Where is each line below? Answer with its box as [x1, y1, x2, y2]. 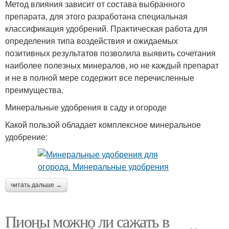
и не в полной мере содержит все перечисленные [5, 71, 194, 83]
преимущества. [5, 83, 63, 96]
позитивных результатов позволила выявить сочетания [5, 47, 216, 59]
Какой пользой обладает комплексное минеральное [5, 118, 201, 130]
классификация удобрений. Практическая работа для [5, 22, 208, 34]
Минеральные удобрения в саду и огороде [5, 101, 167, 113]
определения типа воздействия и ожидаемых [5, 34, 178, 47]
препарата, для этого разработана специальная [5, 10, 188, 22]
